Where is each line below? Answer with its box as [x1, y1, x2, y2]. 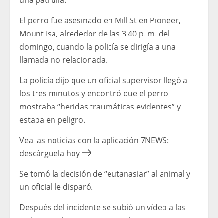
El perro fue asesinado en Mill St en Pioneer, [19, 15, 181, 26]
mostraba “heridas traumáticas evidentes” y [19, 101, 181, 112]
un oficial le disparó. [19, 182, 93, 193]
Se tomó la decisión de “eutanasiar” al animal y [19, 168, 190, 180]
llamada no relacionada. [19, 54, 108, 66]
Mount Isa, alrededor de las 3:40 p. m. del [19, 28, 170, 39]
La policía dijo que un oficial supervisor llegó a [19, 75, 187, 86]
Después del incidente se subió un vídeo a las [19, 202, 185, 213]
